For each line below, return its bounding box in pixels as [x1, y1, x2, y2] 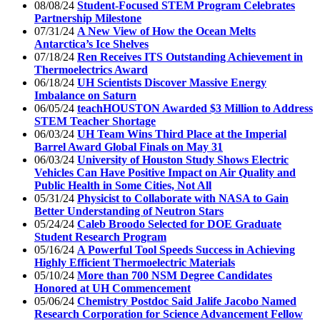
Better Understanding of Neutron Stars [34, 204, 224, 217]
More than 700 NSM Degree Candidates [77, 269, 272, 281]
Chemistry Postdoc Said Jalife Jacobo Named [77, 294, 296, 307]
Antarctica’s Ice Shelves [34, 37, 149, 50]
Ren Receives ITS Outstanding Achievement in [77, 50, 303, 63]
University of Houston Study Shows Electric [77, 153, 289, 166]
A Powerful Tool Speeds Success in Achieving [77, 243, 295, 256]
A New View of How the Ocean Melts [77, 24, 256, 37]
